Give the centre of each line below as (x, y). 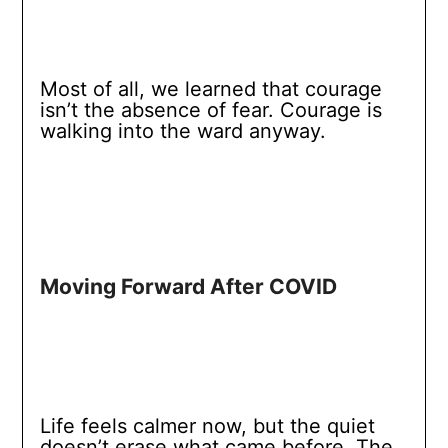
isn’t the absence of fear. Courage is (210, 110)
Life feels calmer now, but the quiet (207, 426)
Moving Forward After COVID (188, 287)
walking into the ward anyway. (182, 131)
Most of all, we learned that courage (210, 89)
